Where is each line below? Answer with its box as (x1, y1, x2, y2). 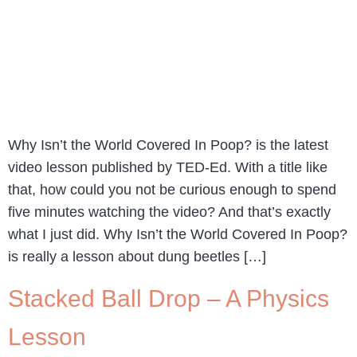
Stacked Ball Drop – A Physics (8, 284, 329, 312)
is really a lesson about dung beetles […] (8, 249, 266, 265)
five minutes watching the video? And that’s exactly (8, 204, 331, 221)
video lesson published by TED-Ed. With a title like (8, 159, 328, 176)
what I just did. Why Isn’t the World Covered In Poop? (8, 226, 347, 243)
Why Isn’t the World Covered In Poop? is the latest (8, 137, 328, 154)
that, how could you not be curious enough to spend (8, 182, 336, 198)
